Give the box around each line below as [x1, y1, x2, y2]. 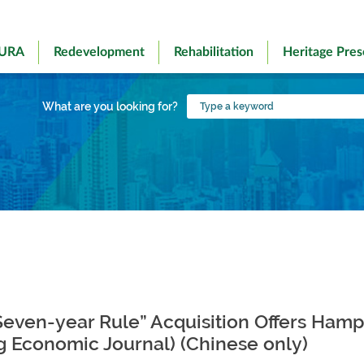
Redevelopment [54, 45, 145, 58]
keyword [186, 128, 236, 143]
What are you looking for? [42, 100, 178, 113]
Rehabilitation [174, 45, 254, 58]
